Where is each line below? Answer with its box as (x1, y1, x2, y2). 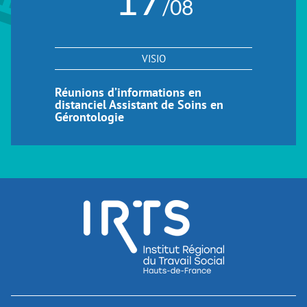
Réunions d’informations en (55, 84, 201, 100)
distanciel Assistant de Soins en (55, 97, 223, 112)
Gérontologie (55, 109, 124, 125)
